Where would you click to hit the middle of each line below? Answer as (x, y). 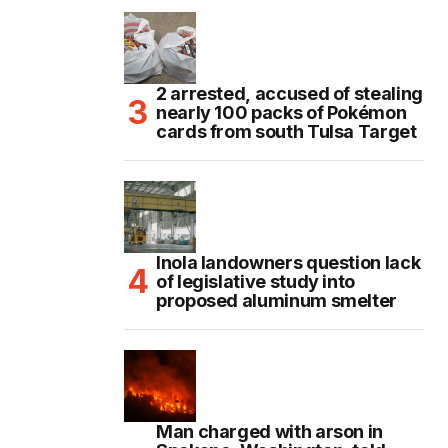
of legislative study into (255, 282)
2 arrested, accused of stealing (289, 94)
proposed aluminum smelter (276, 301)
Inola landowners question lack (288, 263)
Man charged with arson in (269, 432)
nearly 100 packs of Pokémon (281, 113)
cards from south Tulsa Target (286, 132)
